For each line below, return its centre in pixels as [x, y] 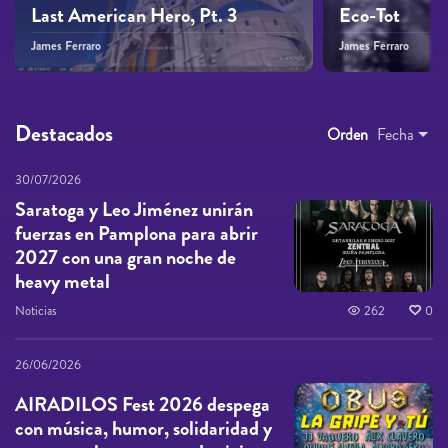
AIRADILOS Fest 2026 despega [142, 404]
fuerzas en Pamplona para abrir [136, 233]
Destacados [64, 133]
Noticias [36, 310]
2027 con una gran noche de [125, 257]
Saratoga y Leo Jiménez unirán [134, 209]
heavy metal [62, 281]
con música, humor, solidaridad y [143, 428]
